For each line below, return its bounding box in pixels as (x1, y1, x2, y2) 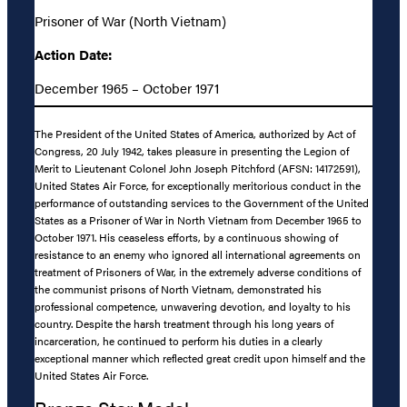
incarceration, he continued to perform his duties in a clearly (35, 333, 323, 350)
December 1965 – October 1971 (35, 77, 219, 97)
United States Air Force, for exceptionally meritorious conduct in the (35, 177, 361, 194)
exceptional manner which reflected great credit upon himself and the (35, 350, 365, 367)
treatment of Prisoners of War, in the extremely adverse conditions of (35, 263, 361, 281)
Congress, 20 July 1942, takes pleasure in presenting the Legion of (35, 143, 349, 160)
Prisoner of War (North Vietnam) (35, 10, 226, 30)
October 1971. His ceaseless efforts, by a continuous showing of (35, 229, 338, 246)
